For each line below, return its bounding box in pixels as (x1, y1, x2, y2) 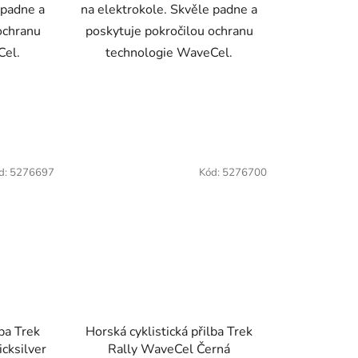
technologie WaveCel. (105, 43, 233, 62)
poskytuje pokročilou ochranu (85, 22, 253, 40)
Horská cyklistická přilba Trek (86, 323, 253, 341)
